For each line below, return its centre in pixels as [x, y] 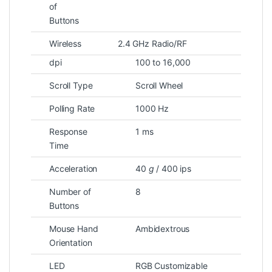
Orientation [71, 242]
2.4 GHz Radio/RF [152, 43]
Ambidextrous [163, 228]
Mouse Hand [74, 228]
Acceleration [73, 168]
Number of [70, 191]
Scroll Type [71, 85]
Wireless [65, 43]
